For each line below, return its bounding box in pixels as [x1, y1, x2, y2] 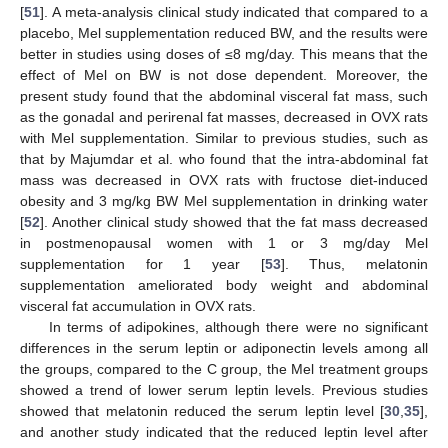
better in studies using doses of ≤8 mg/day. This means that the [20, 46, 428, 62]
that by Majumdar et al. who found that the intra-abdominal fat [20, 151, 428, 167]
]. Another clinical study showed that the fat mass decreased [40, 214, 428, 230]
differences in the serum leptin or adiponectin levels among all [20, 340, 428, 356]
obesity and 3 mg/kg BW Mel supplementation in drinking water [20, 193, 428, 209]
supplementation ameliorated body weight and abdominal [20, 277, 428, 293]
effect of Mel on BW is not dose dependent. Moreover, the [20, 67, 428, 83]
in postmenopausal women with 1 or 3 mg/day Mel [20, 235, 428, 251]
